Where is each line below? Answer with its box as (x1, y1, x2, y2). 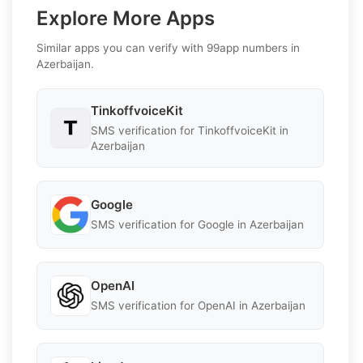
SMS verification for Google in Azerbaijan (91, 218, 304, 232)
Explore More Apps (36, 6, 215, 30)
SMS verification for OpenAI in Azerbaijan (91, 299, 305, 313)
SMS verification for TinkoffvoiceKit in (91, 123, 288, 137)
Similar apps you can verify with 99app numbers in (36, 41, 300, 54)
